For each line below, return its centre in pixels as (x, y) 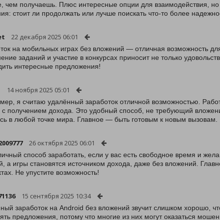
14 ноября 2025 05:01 (38, 90)
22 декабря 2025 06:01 (45, 37)
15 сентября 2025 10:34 (56, 196)
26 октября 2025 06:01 (62, 143)
